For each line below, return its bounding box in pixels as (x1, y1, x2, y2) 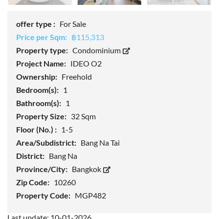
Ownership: (16, 72, 59, 82)
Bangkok (72, 164, 103, 174)
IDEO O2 (70, 59, 102, 68)
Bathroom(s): (16, 98, 63, 108)
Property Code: (16, 191, 72, 200)
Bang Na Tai (81, 138, 120, 148)
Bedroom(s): (16, 85, 60, 95)
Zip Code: (16, 177, 51, 187)
